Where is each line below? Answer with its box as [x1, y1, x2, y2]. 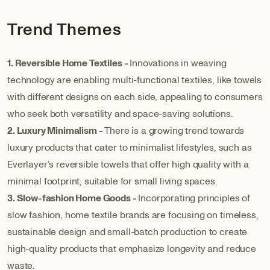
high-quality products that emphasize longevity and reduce [7, 242, 256, 256]
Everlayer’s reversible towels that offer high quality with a [7, 157, 249, 171]
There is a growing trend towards [104, 124, 245, 137]
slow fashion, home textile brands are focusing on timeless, [7, 208, 259, 222]
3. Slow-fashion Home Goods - [7, 191, 137, 205]
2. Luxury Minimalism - [7, 124, 103, 137]
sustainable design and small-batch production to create [7, 225, 248, 239]
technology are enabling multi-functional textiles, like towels [7, 73, 262, 87]
